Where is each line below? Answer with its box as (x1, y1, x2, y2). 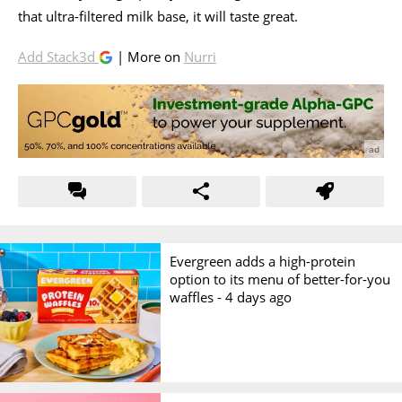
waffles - (170, 287, 226, 306)
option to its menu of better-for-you (170, 269, 391, 288)
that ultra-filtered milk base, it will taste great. (18, 6, 298, 25)
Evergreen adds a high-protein (170, 251, 356, 270)
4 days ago (225, 287, 293, 306)
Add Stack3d (18, 47, 99, 66)
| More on (113, 47, 184, 66)
